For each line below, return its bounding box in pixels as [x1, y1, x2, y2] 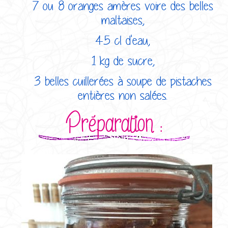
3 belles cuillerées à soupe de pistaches [34, 73, 212, 88]
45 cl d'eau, [95, 33, 150, 47]
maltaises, [101, 12, 145, 27]
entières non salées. [78, 88, 167, 102]
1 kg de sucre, [91, 53, 155, 68]
